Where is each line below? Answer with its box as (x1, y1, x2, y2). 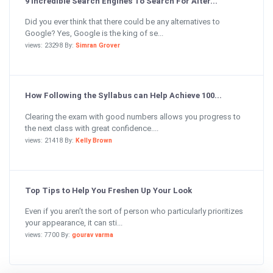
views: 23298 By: (25, 41, 76, 49)
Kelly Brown (76, 136, 112, 144)
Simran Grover (76, 41, 120, 49)
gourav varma (72, 231, 113, 239)
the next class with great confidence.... (25, 123, 158, 133)
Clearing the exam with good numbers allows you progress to (25, 112, 241, 121)
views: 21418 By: (25, 136, 76, 144)
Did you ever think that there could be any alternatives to (25, 17, 220, 26)
